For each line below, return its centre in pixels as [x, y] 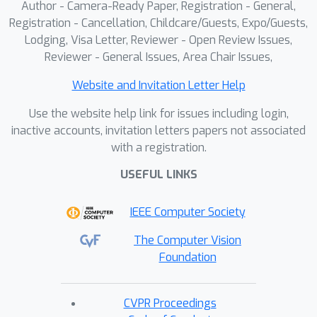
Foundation [188, 257]
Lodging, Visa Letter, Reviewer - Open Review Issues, [158, 40]
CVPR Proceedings [170, 303]
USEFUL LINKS [158, 174]
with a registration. [158, 148]
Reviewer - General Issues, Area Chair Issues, [158, 57]
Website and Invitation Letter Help [158, 85]
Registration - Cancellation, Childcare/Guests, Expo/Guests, [158, 23]
